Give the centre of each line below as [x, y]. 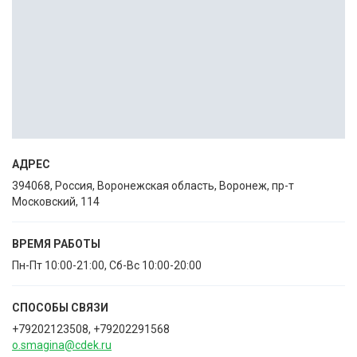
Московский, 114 [56, 202]
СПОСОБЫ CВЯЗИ [60, 308]
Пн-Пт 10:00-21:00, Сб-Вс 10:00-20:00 [107, 265]
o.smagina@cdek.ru [62, 345]
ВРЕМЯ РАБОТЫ [56, 244]
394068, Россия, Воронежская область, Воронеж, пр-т [153, 186]
